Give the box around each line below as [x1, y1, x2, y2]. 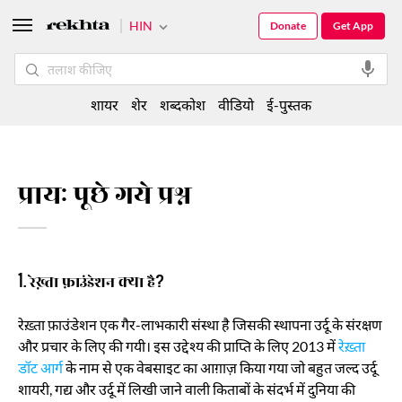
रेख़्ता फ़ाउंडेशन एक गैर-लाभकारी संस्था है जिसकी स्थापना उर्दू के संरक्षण [18, 316, 382, 333]
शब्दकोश [160, 96, 205, 113]
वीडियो [218, 96, 254, 113]
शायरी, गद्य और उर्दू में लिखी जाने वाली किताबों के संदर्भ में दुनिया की [18, 380, 355, 398]
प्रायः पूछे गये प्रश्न [18, 170, 192, 214]
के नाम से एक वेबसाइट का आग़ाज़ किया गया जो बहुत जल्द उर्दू [63, 359, 377, 376]
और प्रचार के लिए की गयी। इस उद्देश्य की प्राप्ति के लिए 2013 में [18, 337, 338, 354]
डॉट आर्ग [18, 359, 63, 376]
